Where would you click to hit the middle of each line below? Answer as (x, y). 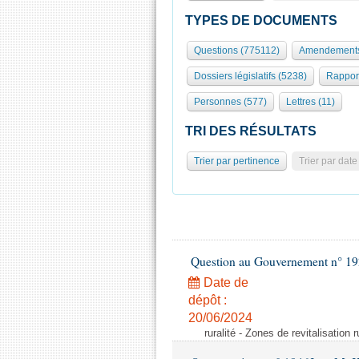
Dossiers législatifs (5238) (250, 76)
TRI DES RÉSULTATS (251, 131)
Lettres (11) (311, 102)
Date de (224, 282)
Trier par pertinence (237, 161)
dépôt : (208, 300)
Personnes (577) (230, 102)
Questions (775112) (237, 50)
